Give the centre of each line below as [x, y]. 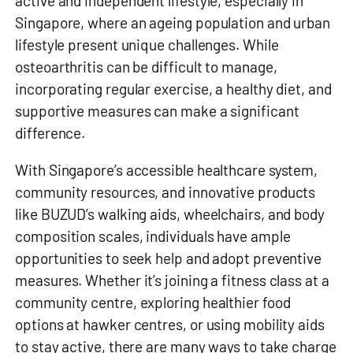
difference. [50, 133]
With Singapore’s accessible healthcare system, [167, 170]
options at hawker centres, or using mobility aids [170, 325]
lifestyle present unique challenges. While [147, 45]
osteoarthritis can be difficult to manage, [146, 67]
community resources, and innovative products [165, 192]
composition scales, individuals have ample [153, 236]
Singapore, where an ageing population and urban [173, 23]
